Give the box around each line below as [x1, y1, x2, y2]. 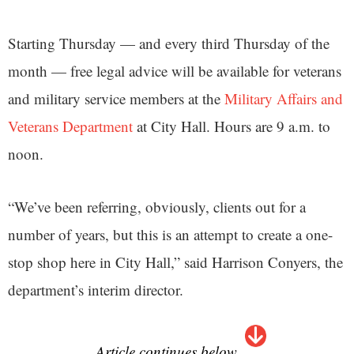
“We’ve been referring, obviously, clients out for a [8, 196, 306, 217]
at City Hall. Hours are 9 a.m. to [133, 115, 330, 136]
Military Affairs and [224, 88, 343, 108]
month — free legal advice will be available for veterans [8, 60, 341, 81]
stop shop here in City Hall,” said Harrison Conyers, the [8, 251, 343, 272]
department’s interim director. [8, 279, 183, 299]
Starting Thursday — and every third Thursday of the [8, 32, 330, 53]
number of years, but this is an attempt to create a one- [8, 224, 333, 244]
